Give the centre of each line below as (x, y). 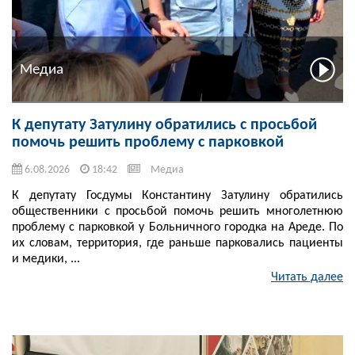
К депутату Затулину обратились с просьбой (164, 126)
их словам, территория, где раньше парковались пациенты (177, 244)
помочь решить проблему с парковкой (148, 143)
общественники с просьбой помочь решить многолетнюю (177, 212)
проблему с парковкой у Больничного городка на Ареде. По (177, 228)
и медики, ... (46, 260)
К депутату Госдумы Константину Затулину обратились (177, 196)
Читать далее (307, 278)
